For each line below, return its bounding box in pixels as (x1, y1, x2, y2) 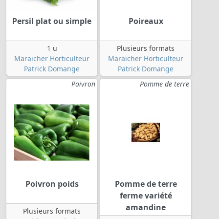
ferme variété (119, 190, 172, 201)
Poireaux (128, 15, 163, 26)
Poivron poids (25, 178, 79, 189)
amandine (126, 201, 166, 213)
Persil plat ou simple (12, 15, 91, 26)
